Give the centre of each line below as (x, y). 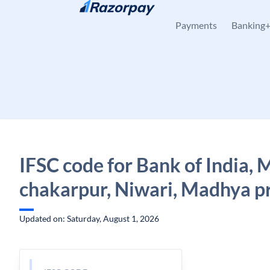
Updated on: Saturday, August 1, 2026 (89, 218)
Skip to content (58, 15)
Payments (196, 25)
